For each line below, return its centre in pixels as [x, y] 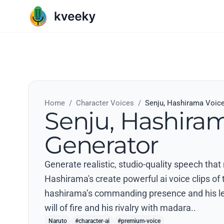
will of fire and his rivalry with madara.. [120, 208]
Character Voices [105, 103]
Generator [102, 145]
